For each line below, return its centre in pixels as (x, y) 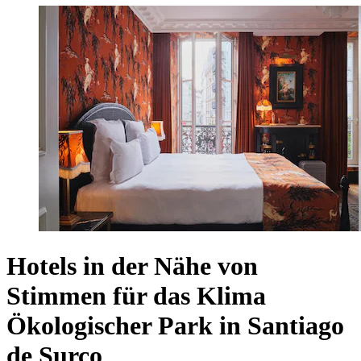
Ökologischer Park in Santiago (175, 326)
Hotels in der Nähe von (132, 266)
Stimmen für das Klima (136, 296)
